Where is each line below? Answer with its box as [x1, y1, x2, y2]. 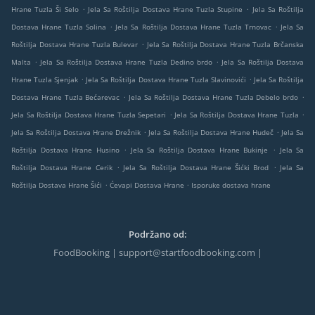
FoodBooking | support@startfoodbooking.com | [53, 246, 262, 259]
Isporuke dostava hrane [191, 180, 271, 191]
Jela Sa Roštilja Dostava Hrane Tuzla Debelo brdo [128, 92, 299, 103]
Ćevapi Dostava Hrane [110, 180, 186, 191]
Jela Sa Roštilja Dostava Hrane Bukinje [130, 145, 269, 155]
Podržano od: [128, 228, 187, 241]
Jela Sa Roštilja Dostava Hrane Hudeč [148, 127, 274, 138]
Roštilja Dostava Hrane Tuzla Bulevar [11, 39, 139, 50]
